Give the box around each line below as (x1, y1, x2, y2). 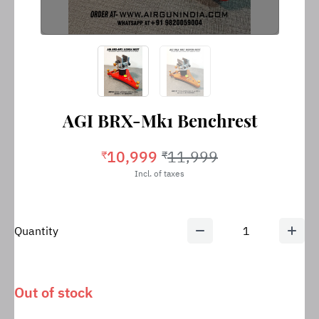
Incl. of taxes (135, 168, 184, 179)
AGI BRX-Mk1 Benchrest (62, 109, 257, 132)
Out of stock (14, 283, 93, 302)
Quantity (14, 224, 58, 238)
